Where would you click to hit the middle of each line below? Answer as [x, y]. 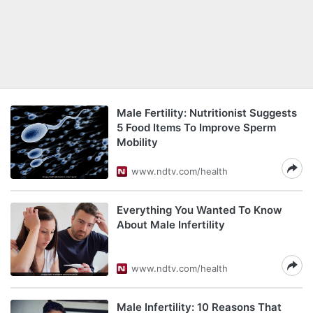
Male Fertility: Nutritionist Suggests [207, 113]
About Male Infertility [171, 225]
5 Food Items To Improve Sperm [196, 128]
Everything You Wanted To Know [199, 210]
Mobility [137, 142]
